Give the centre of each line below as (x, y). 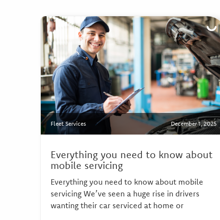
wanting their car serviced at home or (117, 206)
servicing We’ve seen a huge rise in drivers (125, 194)
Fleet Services (68, 124)
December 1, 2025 (193, 124)
